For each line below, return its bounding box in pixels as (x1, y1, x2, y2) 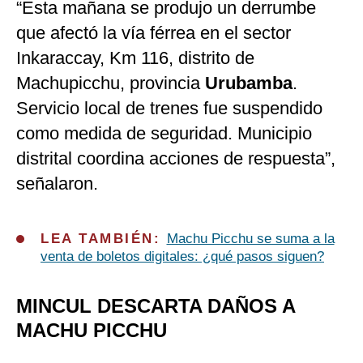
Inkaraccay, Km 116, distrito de (16, 48, 254, 69)
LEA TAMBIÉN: (41, 231, 167, 247)
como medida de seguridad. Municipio (16, 123, 312, 144)
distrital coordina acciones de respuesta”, (16, 148, 335, 169)
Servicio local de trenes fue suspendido (16, 98, 322, 119)
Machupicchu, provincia (16, 73, 205, 94)
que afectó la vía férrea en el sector (16, 23, 291, 44)
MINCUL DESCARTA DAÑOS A (16, 295, 295, 318)
